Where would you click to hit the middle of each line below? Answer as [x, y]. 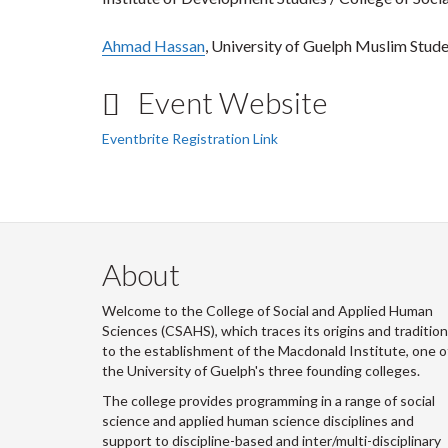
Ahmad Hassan [153, 45]
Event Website [230, 102]
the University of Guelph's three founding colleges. [261, 370]
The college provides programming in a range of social [268, 400]
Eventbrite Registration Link [190, 138]
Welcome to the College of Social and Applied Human [267, 310]
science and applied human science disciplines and [258, 420]
